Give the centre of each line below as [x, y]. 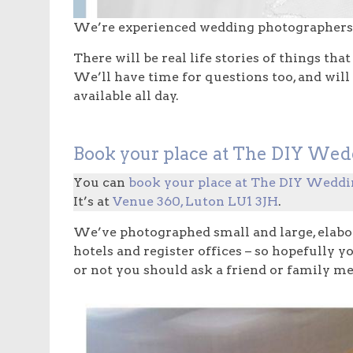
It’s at [93, 202]
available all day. [126, 96]
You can [101, 183]
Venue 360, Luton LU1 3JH [195, 202]
